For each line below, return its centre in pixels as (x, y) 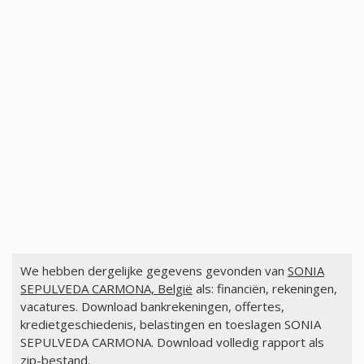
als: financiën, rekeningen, (264, 289)
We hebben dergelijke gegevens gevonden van (154, 271)
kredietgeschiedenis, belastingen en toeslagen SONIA (170, 325)
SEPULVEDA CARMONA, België (106, 289)
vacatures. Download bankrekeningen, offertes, (152, 307)
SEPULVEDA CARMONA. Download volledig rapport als (172, 342)
